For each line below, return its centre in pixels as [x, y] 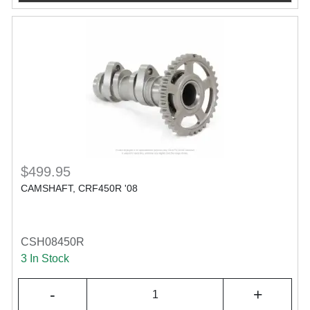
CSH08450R [53, 241]
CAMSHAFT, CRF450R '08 [79, 188]
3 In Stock [45, 258]
